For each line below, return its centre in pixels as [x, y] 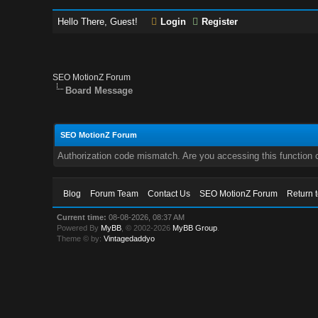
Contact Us [169, 194]
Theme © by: [81, 238]
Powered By [79, 228]
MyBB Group [195, 228]
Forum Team [115, 194]
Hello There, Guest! [99, 22]
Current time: [82, 217]
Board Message [99, 91]
